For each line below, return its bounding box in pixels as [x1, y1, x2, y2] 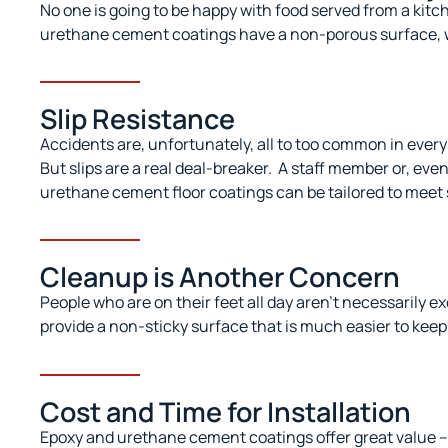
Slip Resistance [40, 100, 235, 138]
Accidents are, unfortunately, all [40, 133, 277, 156]
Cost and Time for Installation [40, 392, 411, 430]
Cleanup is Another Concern [40, 258, 400, 296]
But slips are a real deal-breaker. [40, 157, 272, 180]
